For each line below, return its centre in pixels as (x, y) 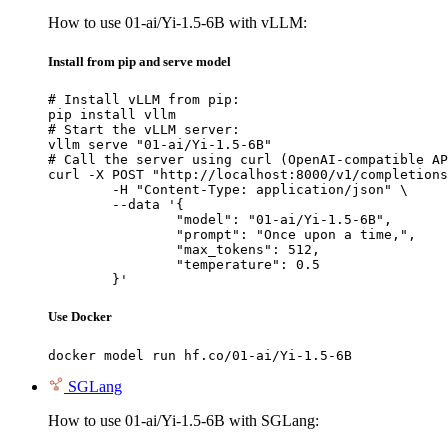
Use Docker (80, 317)
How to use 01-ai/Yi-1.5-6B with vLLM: (177, 22)
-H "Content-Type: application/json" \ (80, 190)
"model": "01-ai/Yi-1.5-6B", (112, 220)
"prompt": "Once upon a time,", (112, 235)
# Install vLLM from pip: (144, 100)
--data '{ (80, 205)
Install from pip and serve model (139, 62)
